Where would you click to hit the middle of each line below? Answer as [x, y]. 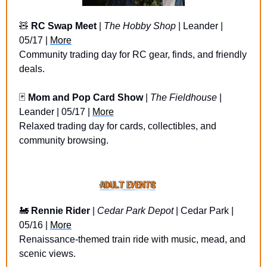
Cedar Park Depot [135, 211]
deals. [32, 69]
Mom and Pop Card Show [86, 98]
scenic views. [47, 254]
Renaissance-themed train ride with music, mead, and [132, 240]
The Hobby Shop [140, 26]
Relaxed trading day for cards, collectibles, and [118, 126]
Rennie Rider [60, 211]
